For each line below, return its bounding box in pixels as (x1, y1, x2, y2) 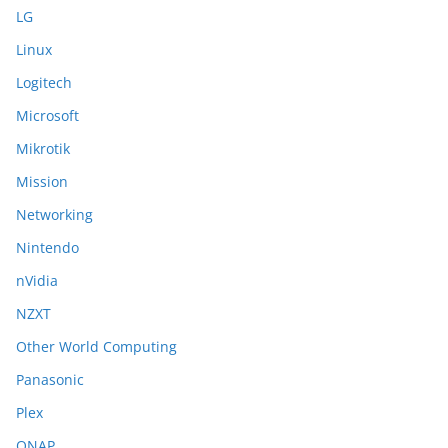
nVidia (16, 271, 58, 290)
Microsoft (16, 106, 79, 125)
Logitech (16, 73, 72, 92)
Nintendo (16, 238, 79, 257)
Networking (16, 205, 93, 224)
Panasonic (16, 370, 84, 389)
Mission (16, 172, 68, 191)
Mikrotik (16, 139, 70, 158)
